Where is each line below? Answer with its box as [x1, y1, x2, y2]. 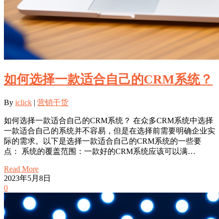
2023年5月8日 [4, 174, 51, 182]
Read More [4, 164, 39, 173]
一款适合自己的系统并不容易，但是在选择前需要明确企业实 [4, 126, 215, 135]
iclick [15, 98, 32, 107]
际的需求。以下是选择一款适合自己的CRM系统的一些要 [4, 136, 201, 145]
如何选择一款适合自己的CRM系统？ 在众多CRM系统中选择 [4, 116, 213, 125]
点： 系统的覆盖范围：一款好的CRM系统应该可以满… [4, 147, 196, 155]
